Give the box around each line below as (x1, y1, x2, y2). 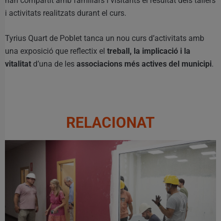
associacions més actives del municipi (76, 59, 212, 69)
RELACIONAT (66, 113, 155, 131)
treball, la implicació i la (107, 46, 190, 56)
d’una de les (31, 59, 76, 69)
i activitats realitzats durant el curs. (5, 8, 126, 18)
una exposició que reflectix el (5, 46, 107, 56)
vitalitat (5, 59, 31, 69)
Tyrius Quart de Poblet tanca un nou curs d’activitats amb (5, 33, 204, 43)
